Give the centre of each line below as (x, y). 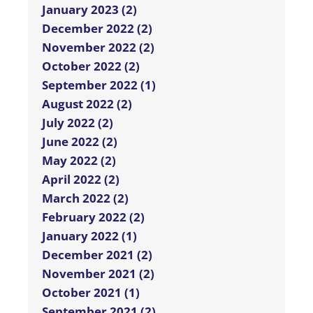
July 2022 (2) (78, 123)
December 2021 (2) (97, 255)
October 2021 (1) (91, 293)
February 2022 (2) (93, 217)
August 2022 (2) (87, 104)
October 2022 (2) (91, 66)
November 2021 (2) (98, 274)
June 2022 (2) (80, 142)
